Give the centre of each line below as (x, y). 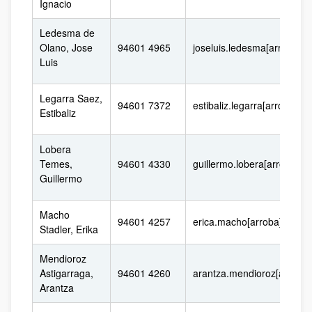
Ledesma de (67, 33)
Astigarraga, (67, 273)
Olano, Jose (66, 47)
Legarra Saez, (71, 98)
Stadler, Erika (69, 229)
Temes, (56, 164)
